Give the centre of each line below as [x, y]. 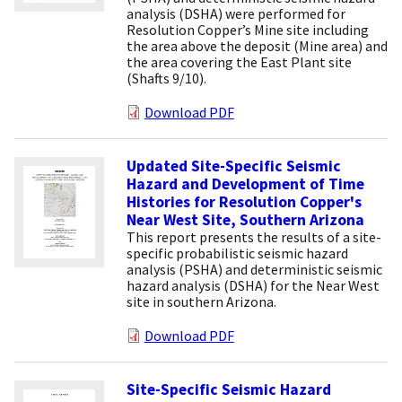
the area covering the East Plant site [239, 61]
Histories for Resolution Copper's [244, 201]
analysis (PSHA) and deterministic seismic [254, 269]
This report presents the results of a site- [253, 236]
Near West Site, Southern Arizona [245, 219]
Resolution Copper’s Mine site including [247, 29]
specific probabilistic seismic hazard [237, 253]
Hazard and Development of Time [245, 184]
